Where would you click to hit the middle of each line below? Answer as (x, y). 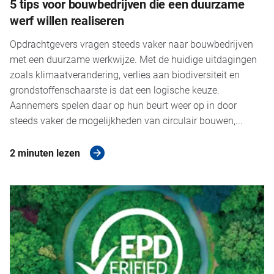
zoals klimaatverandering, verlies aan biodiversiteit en (125, 74)
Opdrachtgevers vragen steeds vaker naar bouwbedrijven (131, 43)
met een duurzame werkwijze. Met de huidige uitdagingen (133, 59)
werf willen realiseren (67, 20)
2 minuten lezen (45, 152)
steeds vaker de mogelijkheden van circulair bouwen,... (126, 120)
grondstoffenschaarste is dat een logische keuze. (115, 89)
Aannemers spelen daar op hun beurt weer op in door (123, 105)
